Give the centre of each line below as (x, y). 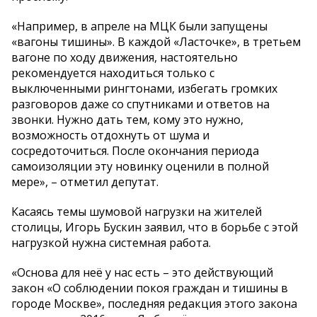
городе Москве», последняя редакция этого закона (154, 303)
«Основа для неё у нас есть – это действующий (142, 272)
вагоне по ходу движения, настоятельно (125, 57)
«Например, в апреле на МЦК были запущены (139, 26)
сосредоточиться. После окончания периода (135, 150)
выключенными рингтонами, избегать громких (144, 88)
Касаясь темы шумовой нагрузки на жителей (137, 211)
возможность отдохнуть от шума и (110, 135)
